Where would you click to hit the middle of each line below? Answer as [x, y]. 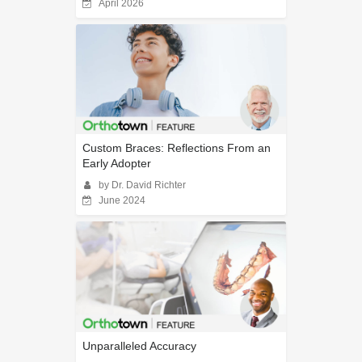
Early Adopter [117, 164]
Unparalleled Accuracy [139, 345]
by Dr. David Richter [142, 185]
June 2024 [122, 201]
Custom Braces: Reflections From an [177, 148]
